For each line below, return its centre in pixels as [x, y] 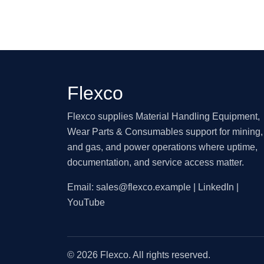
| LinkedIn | [215, 187]
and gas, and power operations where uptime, [162, 147]
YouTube [86, 202]
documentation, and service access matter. [156, 162]
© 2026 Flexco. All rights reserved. [139, 255]
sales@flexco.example [143, 187]
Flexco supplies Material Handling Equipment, [164, 116]
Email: [82, 187]
